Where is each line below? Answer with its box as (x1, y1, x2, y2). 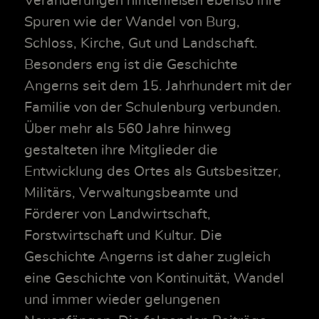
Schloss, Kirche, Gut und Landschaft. (24, 36, 258, 51)
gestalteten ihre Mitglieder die (24, 143, 218, 158)
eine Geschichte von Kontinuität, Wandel (24, 271, 284, 286)
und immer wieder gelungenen (24, 293, 220, 308)
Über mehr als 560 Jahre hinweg (24, 122, 231, 137)
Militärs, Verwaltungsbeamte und (24, 186, 239, 201)
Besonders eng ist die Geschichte (24, 58, 238, 73)
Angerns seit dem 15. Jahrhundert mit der (24, 79, 291, 94)
